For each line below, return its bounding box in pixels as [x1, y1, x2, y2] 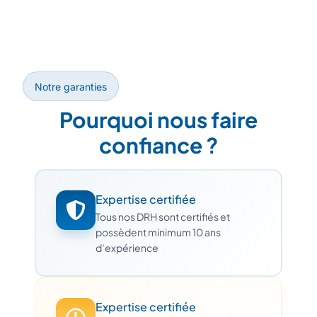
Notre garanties [35, 80, 107, 93]
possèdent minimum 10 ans [96, 225, 221, 238]
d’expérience [96, 241, 158, 254]
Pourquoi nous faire [59, 105, 258, 133]
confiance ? [99, 131, 218, 158]
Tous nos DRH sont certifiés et [96, 209, 230, 223]
